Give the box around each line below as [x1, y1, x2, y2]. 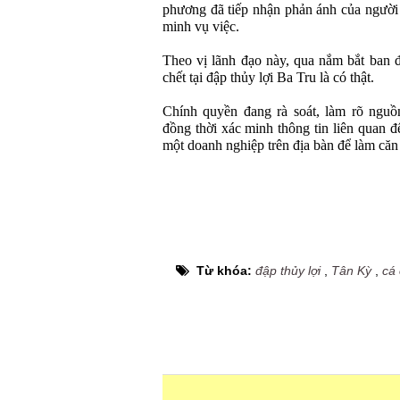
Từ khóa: [196, 263, 255, 278]
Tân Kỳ [331, 263, 371, 278]
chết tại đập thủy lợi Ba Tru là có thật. [162, 70, 374, 86]
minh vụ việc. [162, 19, 239, 35]
